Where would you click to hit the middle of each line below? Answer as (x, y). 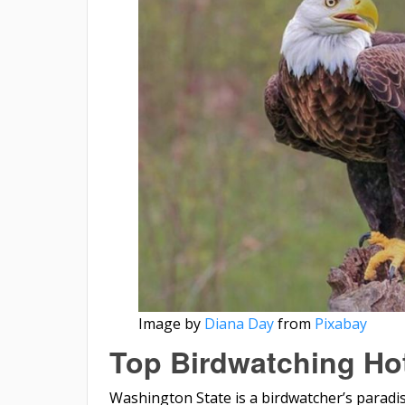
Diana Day (239, 323)
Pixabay (340, 323)
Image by (171, 323)
